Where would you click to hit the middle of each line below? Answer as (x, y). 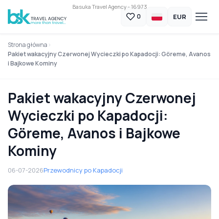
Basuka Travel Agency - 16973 (109, 7)
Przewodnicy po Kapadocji (83, 170)
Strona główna (28, 45)
